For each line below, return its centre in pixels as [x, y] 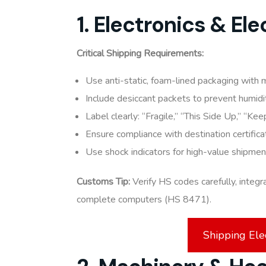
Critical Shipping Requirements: [140, 54]
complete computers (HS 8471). [144, 200]
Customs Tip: [103, 182]
